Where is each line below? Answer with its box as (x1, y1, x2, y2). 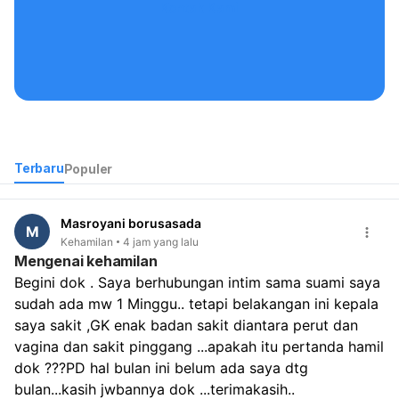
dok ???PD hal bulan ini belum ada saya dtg (14, 358, 308, 377)
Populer (63, 160, 113, 176)
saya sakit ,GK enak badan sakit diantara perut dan (14, 315, 358, 334)
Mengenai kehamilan (14, 251, 158, 270)
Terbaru (14, 160, 64, 176)
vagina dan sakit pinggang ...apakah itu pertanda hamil (14, 337, 384, 355)
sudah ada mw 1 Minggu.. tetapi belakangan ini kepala (14, 294, 379, 313)
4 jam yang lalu (123, 234, 199, 248)
